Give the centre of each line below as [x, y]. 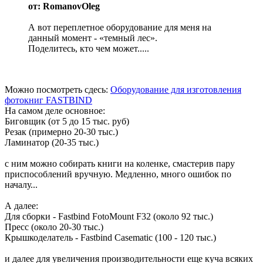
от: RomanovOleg [64, 6]
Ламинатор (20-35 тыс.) [52, 143]
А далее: [21, 206]
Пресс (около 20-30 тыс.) [54, 227]
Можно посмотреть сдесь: [58, 90]
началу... [21, 185]
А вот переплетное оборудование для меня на [120, 28]
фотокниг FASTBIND [48, 100]
